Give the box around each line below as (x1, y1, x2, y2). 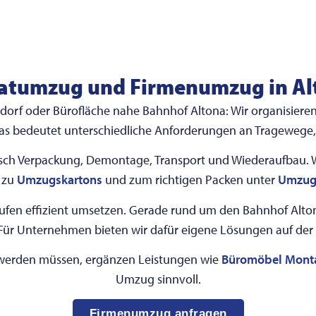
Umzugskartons (17, 171, 102, 188)
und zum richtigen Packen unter (102, 171, 278, 188)
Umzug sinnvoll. (115, 271, 201, 288)
